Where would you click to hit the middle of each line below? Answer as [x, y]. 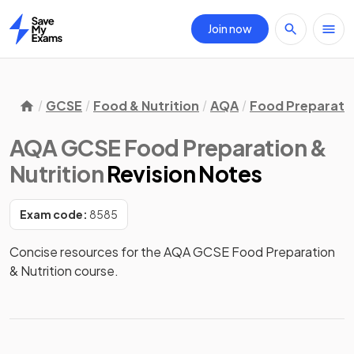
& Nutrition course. [64, 271]
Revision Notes [185, 173]
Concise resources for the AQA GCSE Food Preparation [172, 252]
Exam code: [54, 214]
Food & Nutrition [146, 105]
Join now [230, 28]
